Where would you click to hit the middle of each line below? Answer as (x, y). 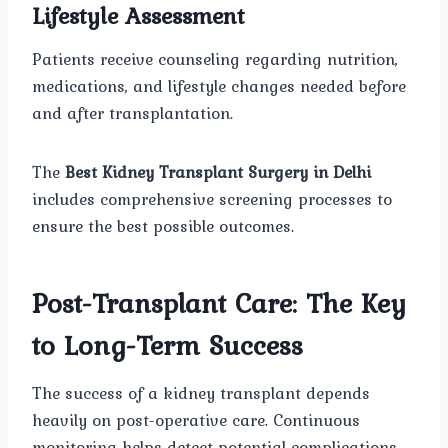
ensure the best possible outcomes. (163, 226)
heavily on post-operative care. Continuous (196, 420)
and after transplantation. (132, 113)
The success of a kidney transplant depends (201, 393)
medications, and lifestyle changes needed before (219, 86)
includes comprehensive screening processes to (212, 199)
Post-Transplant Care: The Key (219, 303)
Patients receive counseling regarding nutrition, (215, 59)
